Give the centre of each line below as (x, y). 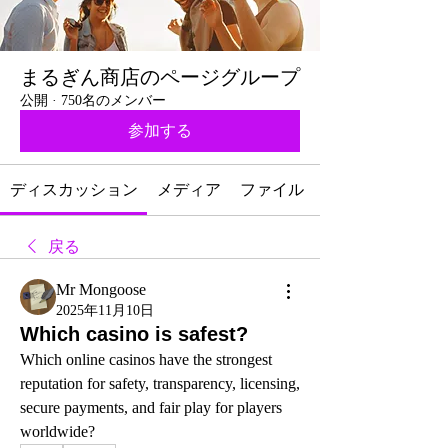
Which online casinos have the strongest (146, 359)
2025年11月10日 (105, 310)
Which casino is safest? (134, 334)
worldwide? (57, 431)
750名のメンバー (113, 100)
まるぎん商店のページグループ (160, 77)
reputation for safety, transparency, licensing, (160, 383)
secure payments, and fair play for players (151, 407)
